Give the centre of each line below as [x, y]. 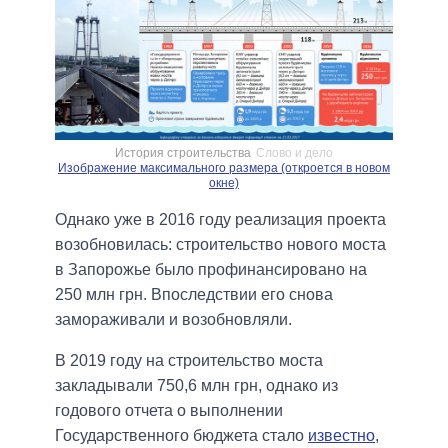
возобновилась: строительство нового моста [220, 245]
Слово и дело [294, 153]
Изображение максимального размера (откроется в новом [224, 168]
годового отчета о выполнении [169, 411]
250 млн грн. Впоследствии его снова [194, 295]
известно [341, 436]
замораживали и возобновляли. [173, 320]
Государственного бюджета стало [181, 436]
